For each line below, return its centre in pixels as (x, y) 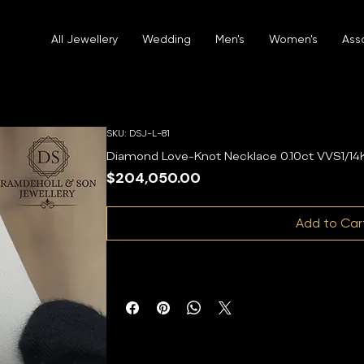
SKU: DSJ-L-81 (138, 133)
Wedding (167, 39)
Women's (293, 39)
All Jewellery (84, 39)
